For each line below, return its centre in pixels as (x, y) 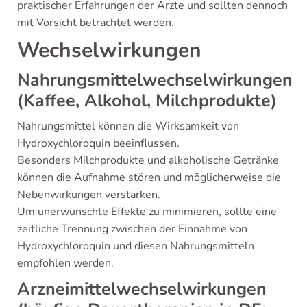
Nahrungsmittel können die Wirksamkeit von (128, 126)
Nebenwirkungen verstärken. (89, 195)
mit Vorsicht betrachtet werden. (96, 23)
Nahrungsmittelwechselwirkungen (155, 80)
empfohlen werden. (65, 263)
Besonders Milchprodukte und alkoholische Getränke (148, 160)
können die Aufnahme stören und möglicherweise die (149, 177)
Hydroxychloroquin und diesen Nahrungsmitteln (136, 246)
